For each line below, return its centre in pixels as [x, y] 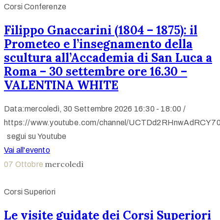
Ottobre [30, 165]
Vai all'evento [27, 150]
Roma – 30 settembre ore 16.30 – [96, 72]
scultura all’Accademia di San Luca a [108, 58]
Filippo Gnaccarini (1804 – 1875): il [101, 30]
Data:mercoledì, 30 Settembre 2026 [68, 109]
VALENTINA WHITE [61, 85]
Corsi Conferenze [35, 7]
